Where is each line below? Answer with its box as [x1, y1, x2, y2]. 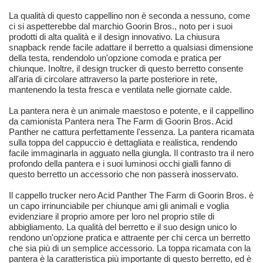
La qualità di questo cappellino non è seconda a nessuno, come [9, 11, 250, 21]
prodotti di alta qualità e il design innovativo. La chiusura [9, 32, 220, 42]
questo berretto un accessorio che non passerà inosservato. [9, 169, 238, 179]
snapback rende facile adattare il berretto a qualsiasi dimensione [9, 42, 253, 52]
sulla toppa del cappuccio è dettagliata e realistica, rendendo [9, 137, 237, 147]
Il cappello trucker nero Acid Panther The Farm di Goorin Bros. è [9, 190, 254, 200]
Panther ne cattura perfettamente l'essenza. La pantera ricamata [9, 127, 254, 137]
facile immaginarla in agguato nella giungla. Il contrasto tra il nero [9, 148, 254, 158]
